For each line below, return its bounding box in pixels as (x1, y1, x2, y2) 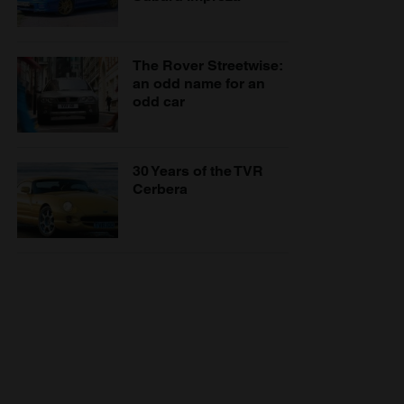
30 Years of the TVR (133, 161, 263, 179)
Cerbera (133, 179, 188, 197)
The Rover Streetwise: (133, 56, 282, 74)
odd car (133, 92, 185, 110)
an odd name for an (133, 74, 265, 92)
